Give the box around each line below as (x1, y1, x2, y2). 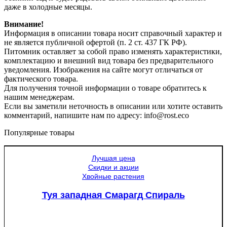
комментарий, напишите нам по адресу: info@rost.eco (4, 111, 189, 120)
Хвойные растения (82, 172, 144, 181)
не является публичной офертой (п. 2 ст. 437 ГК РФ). (4, 38, 187, 47)
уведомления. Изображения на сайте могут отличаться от (4, 65, 203, 74)
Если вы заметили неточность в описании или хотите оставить (4, 102, 222, 111)
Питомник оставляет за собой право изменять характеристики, (4, 47, 222, 56)
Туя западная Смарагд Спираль (42, 190, 185, 201)
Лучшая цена (91, 154, 135, 163)
